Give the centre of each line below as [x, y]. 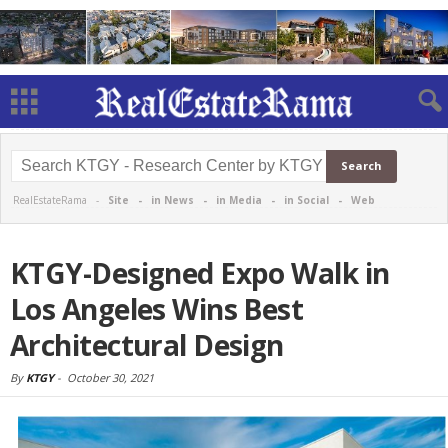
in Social [306, 200]
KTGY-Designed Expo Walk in [200, 273]
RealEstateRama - [60, 200]
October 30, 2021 [110, 377]
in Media [239, 200]
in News [172, 200]
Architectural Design [147, 345]
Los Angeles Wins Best [157, 309]
